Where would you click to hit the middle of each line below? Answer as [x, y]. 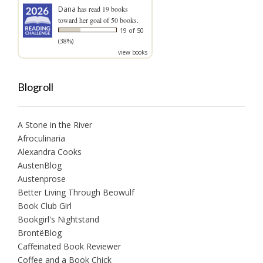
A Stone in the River [55, 124]
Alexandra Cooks [50, 151]
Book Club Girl [45, 205]
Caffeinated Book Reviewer [69, 246]
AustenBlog [40, 165]
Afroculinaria [41, 138]
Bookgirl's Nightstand [58, 219]
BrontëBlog [40, 232]
